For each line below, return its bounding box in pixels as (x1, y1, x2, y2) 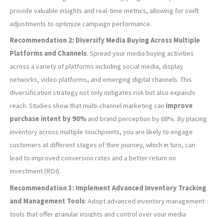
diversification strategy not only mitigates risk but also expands (10, 88, 195, 97)
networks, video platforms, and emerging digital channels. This (10, 75, 192, 84)
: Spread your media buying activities (87, 49, 194, 58)
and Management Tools (10, 196, 85, 205)
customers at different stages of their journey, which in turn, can (10, 140, 195, 150)
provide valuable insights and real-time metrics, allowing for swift (10, 6, 199, 15)
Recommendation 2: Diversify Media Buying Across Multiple (10, 36, 200, 45)
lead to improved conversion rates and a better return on (10, 154, 176, 163)
